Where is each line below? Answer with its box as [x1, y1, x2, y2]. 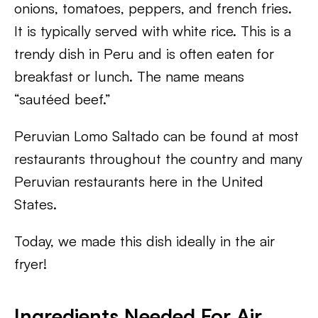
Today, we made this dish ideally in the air [14, 232, 275, 251]
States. [14, 195, 57, 214]
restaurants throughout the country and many [14, 150, 302, 168]
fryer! [14, 255, 47, 273]
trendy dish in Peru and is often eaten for [14, 45, 274, 63]
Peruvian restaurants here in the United [14, 172, 263, 191]
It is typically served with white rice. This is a [14, 22, 291, 40]
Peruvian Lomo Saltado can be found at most [14, 127, 299, 146]
